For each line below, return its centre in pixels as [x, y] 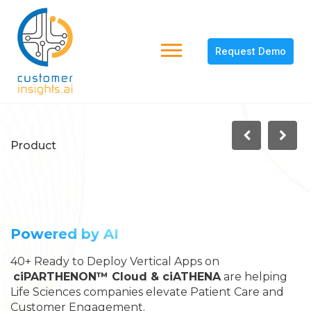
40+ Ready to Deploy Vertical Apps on [115, 261]
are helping [254, 277]
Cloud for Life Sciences [135, 201]
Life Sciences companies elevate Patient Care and [147, 292]
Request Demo [251, 51]
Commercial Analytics [129, 176]
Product [33, 145]
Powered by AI [65, 234]
